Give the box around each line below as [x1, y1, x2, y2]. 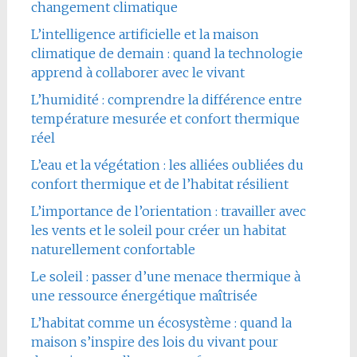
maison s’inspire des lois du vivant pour [30, 333, 278, 350]
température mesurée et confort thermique [30, 110, 300, 127]
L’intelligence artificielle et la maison [30, 25, 259, 42]
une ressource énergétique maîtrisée [30, 287, 257, 304]
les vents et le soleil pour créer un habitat [30, 222, 286, 238]
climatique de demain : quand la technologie [30, 45, 303, 61]
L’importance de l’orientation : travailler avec [30, 202, 306, 219]
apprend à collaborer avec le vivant [30, 64, 245, 80]
